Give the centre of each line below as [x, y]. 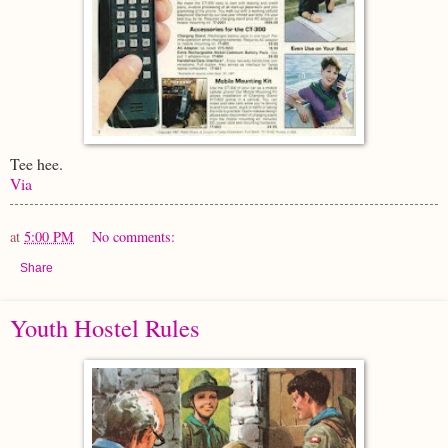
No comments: [134, 236]
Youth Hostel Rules [105, 327]
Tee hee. [36, 163]
